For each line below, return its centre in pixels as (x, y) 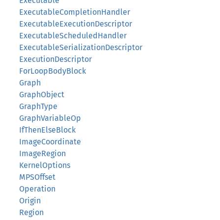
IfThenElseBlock (47, 130)
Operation (37, 189)
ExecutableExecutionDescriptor (76, 24)
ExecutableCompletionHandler (75, 12)
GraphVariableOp (50, 118)
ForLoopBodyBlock (53, 71)
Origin (30, 201)
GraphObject (42, 95)
